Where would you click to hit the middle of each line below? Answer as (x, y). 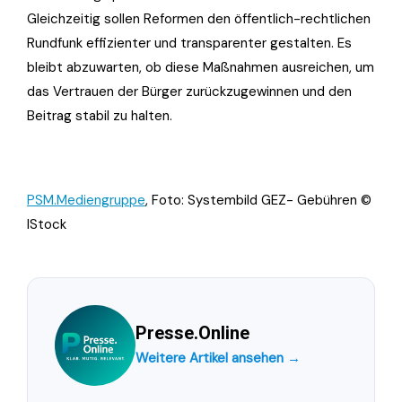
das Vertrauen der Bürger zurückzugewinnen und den (189, 91)
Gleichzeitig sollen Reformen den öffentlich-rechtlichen (199, 18)
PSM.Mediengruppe (86, 200)
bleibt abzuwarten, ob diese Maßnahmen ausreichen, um (201, 67)
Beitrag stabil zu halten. (100, 115)
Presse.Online (192, 332)
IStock (47, 224)
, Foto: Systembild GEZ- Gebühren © (258, 200)
